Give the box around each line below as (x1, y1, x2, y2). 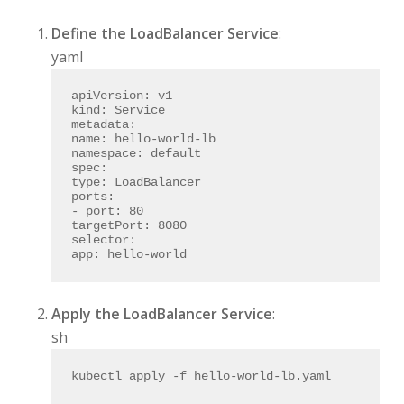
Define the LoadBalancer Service (50, 23, 279, 43)
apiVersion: (71, 88, 151, 104)
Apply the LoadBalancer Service (50, 303, 272, 324)
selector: (71, 233, 137, 248)
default (151, 146, 202, 161)
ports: (71, 189, 115, 205)
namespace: (71, 146, 144, 161)
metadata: (71, 117, 137, 133)
